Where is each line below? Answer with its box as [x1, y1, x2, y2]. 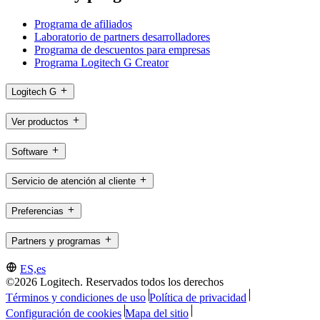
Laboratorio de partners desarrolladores [34, 31, 210, 44]
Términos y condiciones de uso [6, 291, 146, 304]
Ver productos [11, 116, 69, 127]
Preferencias [11, 205, 64, 216]
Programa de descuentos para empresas [34, 44, 210, 56]
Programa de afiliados [34, 18, 132, 31]
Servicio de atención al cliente [11, 176, 136, 187]
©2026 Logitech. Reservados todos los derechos [6, 276, 224, 289]
